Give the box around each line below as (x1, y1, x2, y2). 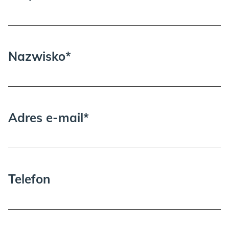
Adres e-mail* (8, 109, 89, 125)
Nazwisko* (8, 48, 71, 64)
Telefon (8, 171, 50, 187)
